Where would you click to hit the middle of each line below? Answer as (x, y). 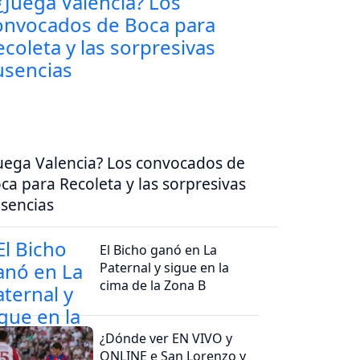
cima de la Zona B (153, 285)
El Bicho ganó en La (159, 250)
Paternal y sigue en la (165, 267)
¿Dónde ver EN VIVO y (166, 338)
